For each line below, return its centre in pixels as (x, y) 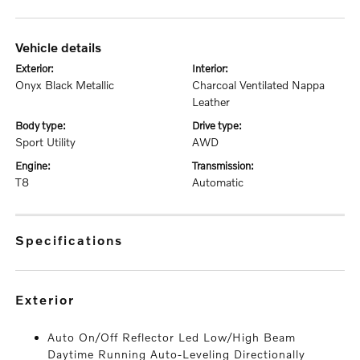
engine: (37, 166)
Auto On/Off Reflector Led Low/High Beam (172, 337)
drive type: (221, 125)
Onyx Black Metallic (65, 85)
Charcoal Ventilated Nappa (258, 85)
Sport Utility (46, 142)
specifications (75, 240)
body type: (45, 125)
